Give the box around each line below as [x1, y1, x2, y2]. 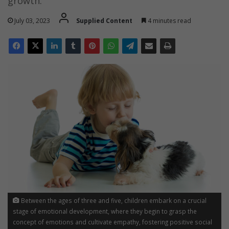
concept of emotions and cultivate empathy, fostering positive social [13, 217, 212, 226]
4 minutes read [146, 16, 191, 25]
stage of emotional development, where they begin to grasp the [13, 207, 197, 215]
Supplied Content [76, 16, 132, 25]
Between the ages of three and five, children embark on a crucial [19, 196, 207, 204]
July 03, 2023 [14, 16, 50, 25]
